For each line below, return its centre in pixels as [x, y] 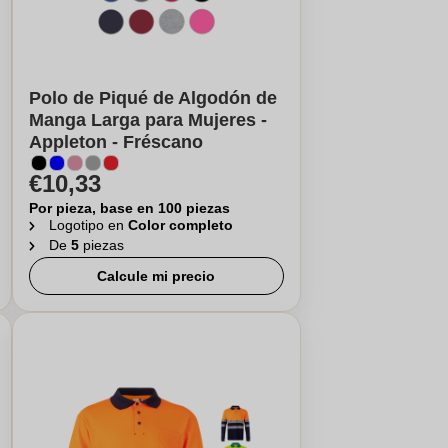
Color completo [180, 225]
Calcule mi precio [156, 276]
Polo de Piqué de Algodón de [152, 98]
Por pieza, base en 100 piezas [129, 208]
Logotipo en [88, 225]
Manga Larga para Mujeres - [147, 120]
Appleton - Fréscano [115, 142]
